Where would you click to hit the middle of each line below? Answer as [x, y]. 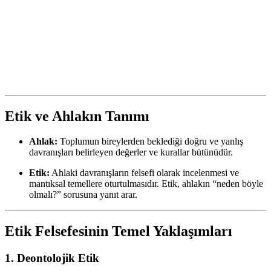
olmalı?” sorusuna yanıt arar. [83, 195]
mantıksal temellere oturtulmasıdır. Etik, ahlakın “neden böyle [146, 184]
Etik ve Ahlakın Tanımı [77, 116]
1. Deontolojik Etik [52, 258]
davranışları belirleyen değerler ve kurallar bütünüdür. [131, 152]
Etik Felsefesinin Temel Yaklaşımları [119, 231]
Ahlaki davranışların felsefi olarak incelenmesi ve [144, 173]
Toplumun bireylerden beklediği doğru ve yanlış [150, 142]
